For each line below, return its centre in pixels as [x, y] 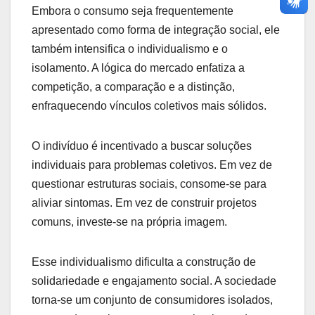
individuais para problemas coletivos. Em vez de [152, 165]
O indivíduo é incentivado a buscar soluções [142, 146]
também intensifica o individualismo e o [130, 49]
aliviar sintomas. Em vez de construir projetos [144, 203]
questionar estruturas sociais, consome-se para [149, 184]
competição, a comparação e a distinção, [133, 87]
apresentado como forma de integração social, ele [156, 30]
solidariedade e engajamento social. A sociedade [154, 281]
